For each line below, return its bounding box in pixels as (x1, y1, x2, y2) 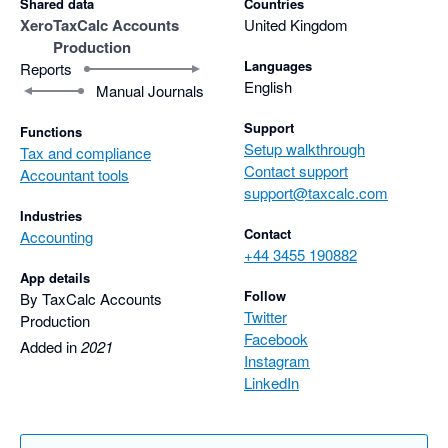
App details (20, 268, 90, 288)
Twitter (244, 306, 287, 328)
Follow (244, 286, 286, 306)
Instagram (244, 350, 310, 372)
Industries (20, 206, 82, 226)
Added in (20, 336, 81, 358)
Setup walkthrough (244, 138, 365, 160)
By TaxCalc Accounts (20, 288, 162, 310)
